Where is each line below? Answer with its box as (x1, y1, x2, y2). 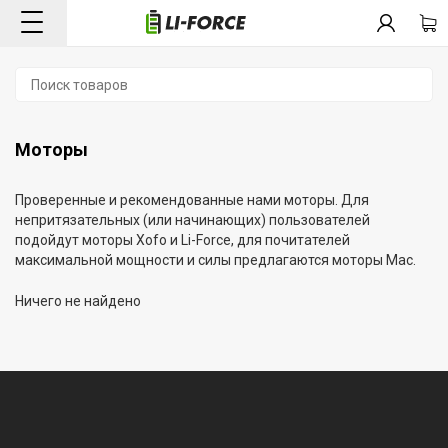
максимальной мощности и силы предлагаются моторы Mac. (15, 252, 416, 268)
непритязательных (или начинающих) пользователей (15, 212, 370, 228)
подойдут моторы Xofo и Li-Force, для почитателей (15, 232, 350, 248)
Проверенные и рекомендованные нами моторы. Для (15, 192, 369, 208)
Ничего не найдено (15, 293, 141, 309)
